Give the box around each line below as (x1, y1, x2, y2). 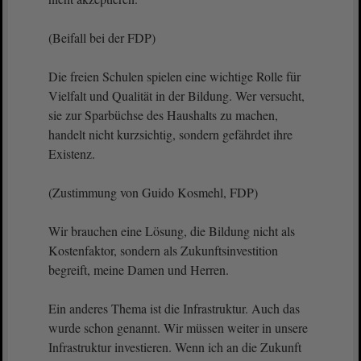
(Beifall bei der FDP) (48, 29, 156, 46)
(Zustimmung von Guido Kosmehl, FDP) (48, 184, 258, 201)
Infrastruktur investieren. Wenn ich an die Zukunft (48, 338, 301, 355)
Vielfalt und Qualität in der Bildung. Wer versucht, (48, 87, 305, 104)
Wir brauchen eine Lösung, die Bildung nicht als (48, 222, 295, 239)
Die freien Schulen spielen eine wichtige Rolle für (48, 68, 301, 85)
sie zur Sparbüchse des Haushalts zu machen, (48, 106, 278, 123)
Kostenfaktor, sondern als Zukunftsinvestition (48, 242, 278, 259)
